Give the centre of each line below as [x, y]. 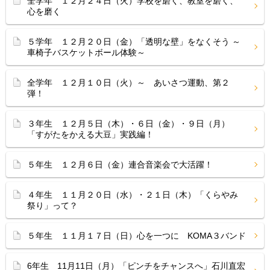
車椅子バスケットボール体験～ [86, 52]
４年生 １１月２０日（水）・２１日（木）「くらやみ [133, 195]
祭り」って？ [52, 206]
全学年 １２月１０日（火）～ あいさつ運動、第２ [128, 83]
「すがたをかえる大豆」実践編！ [90, 134]
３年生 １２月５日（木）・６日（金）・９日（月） [128, 124]
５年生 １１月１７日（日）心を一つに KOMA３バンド [137, 236]
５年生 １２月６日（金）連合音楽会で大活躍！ [120, 165]
